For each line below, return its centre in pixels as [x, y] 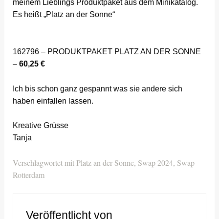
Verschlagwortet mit [45, 162]
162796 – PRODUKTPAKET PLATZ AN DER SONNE [107, 52]
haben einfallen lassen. [53, 101]
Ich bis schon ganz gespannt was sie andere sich [98, 88]
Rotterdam [29, 175]
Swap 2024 [156, 162]
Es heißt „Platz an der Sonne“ [64, 15]
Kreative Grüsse [41, 126]
